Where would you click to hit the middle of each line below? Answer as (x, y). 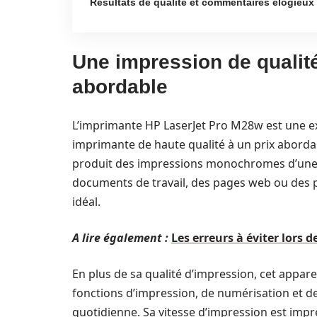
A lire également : (120, 238)
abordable (120, 87)
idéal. (86, 202)
